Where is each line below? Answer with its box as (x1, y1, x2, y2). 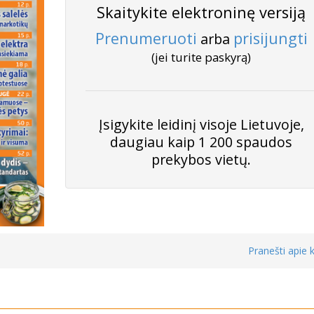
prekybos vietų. (151, 150, 252, 169)
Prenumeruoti (95, 28, 197, 48)
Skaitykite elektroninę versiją (97, 2, 306, 22)
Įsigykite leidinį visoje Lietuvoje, (98, 115, 304, 134)
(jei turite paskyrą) (151, 49, 252, 65)
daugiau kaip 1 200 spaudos (110, 132, 293, 151)
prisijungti (233, 28, 308, 48)
